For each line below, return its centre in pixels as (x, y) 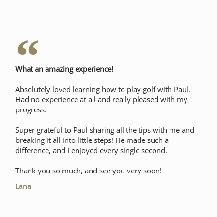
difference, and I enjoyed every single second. (91, 150)
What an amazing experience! (64, 69)
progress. (31, 109)
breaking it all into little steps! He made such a (92, 140)
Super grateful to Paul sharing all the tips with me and (105, 130)
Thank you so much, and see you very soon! (89, 170)
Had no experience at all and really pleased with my (101, 99)
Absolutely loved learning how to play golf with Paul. (103, 89)
